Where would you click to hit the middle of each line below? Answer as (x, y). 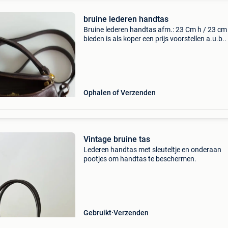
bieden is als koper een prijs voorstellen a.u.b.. (155, 39)
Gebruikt (97, 213)
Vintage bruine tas (117, 139)
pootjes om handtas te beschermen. (140, 159)
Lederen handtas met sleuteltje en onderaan (152, 150)
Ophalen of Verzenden (119, 93)
